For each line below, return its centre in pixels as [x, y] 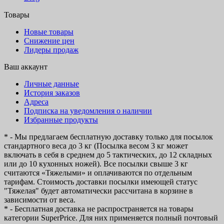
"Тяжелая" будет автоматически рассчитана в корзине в [98, 191]
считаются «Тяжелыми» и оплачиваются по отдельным [98, 173]
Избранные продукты [61, 120]
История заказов [52, 93]
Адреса [36, 102]
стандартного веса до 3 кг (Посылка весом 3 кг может [96, 146]
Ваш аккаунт [26, 67]
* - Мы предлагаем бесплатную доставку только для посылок [108, 137]
